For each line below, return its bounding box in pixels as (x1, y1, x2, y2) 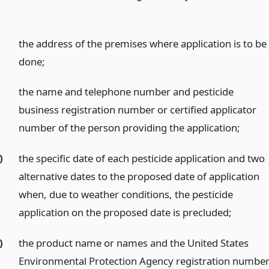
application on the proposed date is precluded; (19, 205, 232, 220)
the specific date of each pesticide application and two (19, 151, 265, 166)
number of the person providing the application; (19, 121, 241, 135)
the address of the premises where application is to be (19, 36, 267, 50)
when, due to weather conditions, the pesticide (19, 187, 234, 202)
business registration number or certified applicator (19, 103, 257, 117)
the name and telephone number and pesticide (19, 85, 234, 99)
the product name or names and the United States (19, 235, 249, 250)
